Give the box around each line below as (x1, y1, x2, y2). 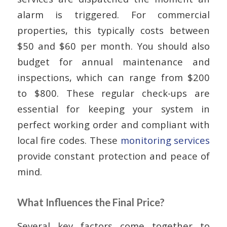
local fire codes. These (17, 133, 121, 146)
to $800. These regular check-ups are (17, 86, 210, 99)
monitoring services (120, 133, 210, 146)
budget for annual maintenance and (17, 55, 210, 68)
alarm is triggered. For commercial (17, 8, 210, 21)
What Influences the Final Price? (17, 196, 165, 208)
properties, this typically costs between (17, 23, 210, 36)
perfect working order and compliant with (17, 118, 210, 131)
